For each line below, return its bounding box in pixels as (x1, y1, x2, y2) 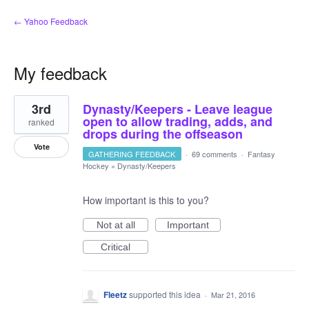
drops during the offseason (83, 125, 243, 143)
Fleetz (103, 288, 127, 301)
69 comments (191, 148, 237, 159)
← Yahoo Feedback (14, 15, 88, 27)
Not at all (96, 219, 135, 230)
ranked (28, 116, 54, 128)
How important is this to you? (83, 193, 209, 207)
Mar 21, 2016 (211, 289, 255, 300)
